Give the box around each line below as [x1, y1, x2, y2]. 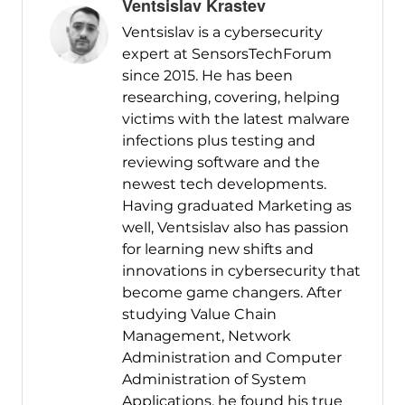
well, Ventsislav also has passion [121, 219, 349, 237]
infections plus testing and [121, 132, 316, 150]
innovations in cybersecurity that [121, 262, 361, 280]
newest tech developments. [121, 175, 326, 193]
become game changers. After [121, 284, 342, 302]
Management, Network [121, 327, 291, 345]
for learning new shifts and [121, 240, 314, 259]
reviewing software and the [121, 154, 320, 172]
